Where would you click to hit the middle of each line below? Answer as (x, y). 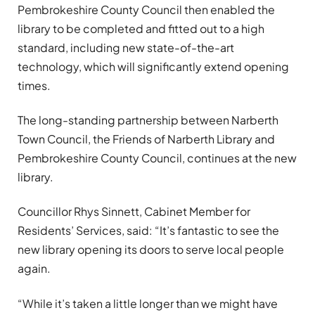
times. (34, 85)
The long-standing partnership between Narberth (148, 120)
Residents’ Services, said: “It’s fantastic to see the (148, 231)
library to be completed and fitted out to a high (141, 28)
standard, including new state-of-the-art (126, 47)
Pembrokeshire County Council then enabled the (146, 9)
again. (34, 269)
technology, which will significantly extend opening (153, 66)
